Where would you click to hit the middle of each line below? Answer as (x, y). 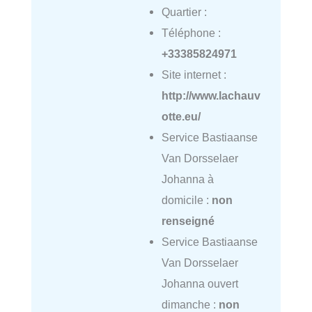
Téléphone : (191, 32)
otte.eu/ (181, 116)
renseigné (188, 220)
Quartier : (184, 11)
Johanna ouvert (200, 283)
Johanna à (187, 179)
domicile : (186, 200)
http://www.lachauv (211, 95)
